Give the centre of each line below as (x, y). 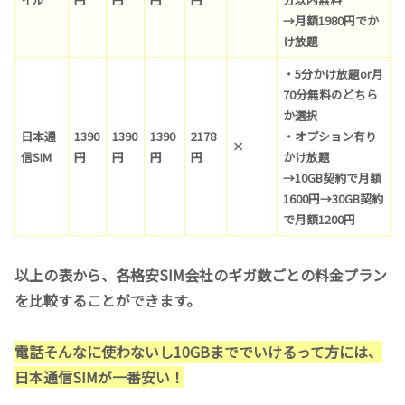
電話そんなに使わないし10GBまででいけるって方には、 (198, 352)
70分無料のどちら (331, 95)
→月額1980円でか (331, 21)
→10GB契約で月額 (333, 178)
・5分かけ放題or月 (334, 74)
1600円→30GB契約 (334, 199)
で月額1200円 (320, 220)
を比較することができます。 (108, 301)
